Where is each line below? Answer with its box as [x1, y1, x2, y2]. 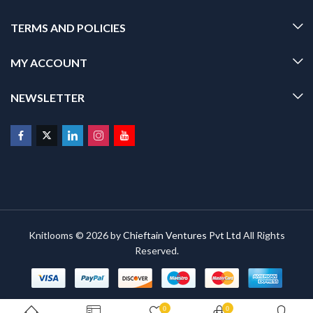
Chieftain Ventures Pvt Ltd [122, 229, 241, 242]
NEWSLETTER [10, 91, 85, 105]
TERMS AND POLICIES [10, 21, 126, 35]
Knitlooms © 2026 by [28, 229, 123, 242]
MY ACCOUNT [10, 56, 87, 70]
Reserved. [134, 245, 179, 257]
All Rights [240, 229, 285, 242]
